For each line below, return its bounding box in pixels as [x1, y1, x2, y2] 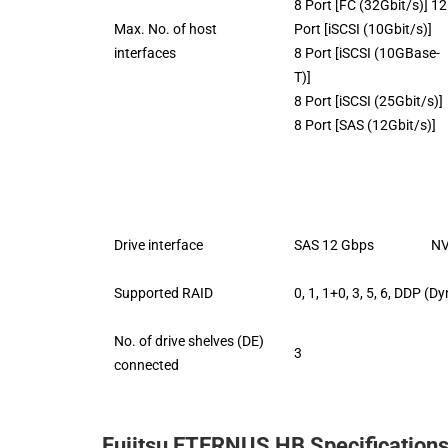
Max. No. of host [114, 20, 217, 37]
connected [114, 356, 179, 373]
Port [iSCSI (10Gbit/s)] [294, 20, 432, 37]
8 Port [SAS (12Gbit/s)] [294, 116, 436, 133]
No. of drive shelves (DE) [114, 332, 264, 349]
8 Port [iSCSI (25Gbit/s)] [294, 92, 443, 109]
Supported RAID [114, 284, 213, 301]
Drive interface [114, 236, 203, 253]
